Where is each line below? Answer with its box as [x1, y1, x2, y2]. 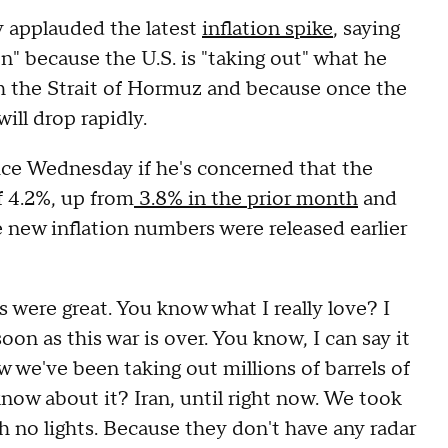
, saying [333, 16, 400, 42]
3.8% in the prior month [134, 186, 358, 212]
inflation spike [202, 16, 333, 42]
